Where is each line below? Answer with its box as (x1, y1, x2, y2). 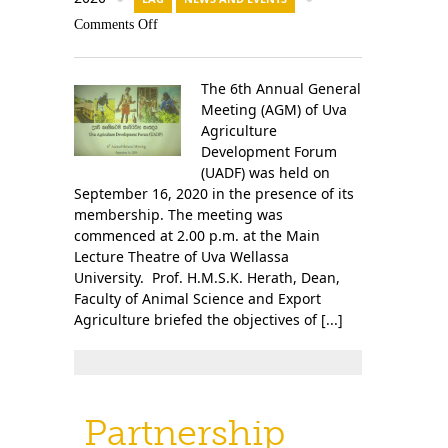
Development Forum (200, 142, 337, 161)
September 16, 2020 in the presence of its (74, 184, 354, 203)
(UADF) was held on (200, 163, 330, 182)
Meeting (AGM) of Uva (200, 100, 347, 119)
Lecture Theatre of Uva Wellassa (74, 247, 289, 266)
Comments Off (74, 17, 158, 32)
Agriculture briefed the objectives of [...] (74, 310, 343, 329)
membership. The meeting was (74, 205, 283, 224)
